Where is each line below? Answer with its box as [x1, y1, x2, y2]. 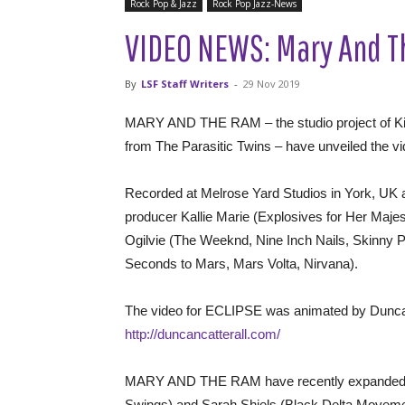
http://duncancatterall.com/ [125, 325, 280, 342]
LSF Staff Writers [141, 76, 229, 90]
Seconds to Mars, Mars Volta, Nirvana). [125, 255, 358, 271]
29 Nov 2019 [243, 76, 300, 90]
